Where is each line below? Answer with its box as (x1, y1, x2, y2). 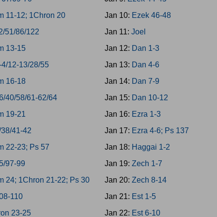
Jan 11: (104, 28, 131, 36)
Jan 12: (104, 44, 132, 52)
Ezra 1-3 (131, 110, 161, 118)
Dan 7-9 (131, 77, 159, 85)
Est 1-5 (131, 192, 156, 201)
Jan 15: (104, 93, 132, 102)
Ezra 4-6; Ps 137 (131, 126, 189, 135)
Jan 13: (104, 61, 132, 69)
